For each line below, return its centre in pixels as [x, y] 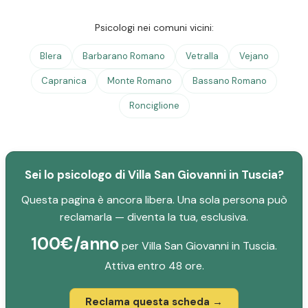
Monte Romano [140, 81]
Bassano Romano [230, 81]
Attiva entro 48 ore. [154, 266]
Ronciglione [154, 106]
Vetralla [202, 56]
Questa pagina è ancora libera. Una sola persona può [154, 200]
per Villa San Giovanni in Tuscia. [198, 246]
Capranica [64, 81]
